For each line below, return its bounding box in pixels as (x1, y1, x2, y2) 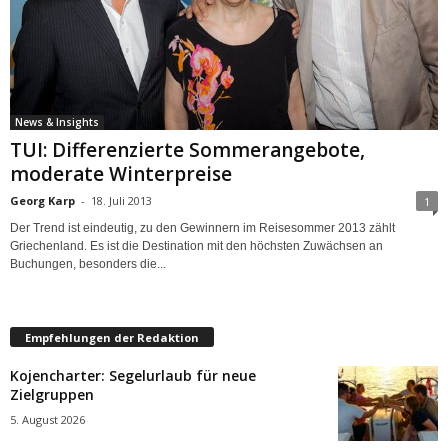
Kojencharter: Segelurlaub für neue (10, 365, 256, 385)
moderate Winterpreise (10, 160, 232, 187)
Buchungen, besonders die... (10, 256, 166, 271)
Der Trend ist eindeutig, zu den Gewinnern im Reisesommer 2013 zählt (10, 220, 395, 235)
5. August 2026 (10, 411, 85, 427)
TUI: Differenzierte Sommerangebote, (10, 136, 365, 163)
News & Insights (15, 114, 99, 129)
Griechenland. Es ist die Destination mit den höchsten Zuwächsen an (10, 238, 383, 253)
